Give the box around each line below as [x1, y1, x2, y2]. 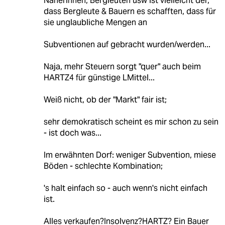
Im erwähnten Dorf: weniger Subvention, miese [43, 149, 216, 160]
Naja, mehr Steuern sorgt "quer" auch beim [43, 61, 201, 72]
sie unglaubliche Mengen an [43, 17, 147, 28]
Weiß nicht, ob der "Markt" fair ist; [43, 94, 167, 105]
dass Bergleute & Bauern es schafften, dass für [43, 6, 216, 17]
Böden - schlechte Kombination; [43, 160, 163, 171]
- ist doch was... [43, 127, 101, 138]
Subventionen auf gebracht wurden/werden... [43, 39, 210, 50]
